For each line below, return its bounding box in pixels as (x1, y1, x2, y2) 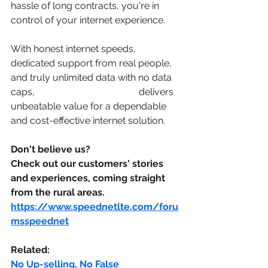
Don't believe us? (11, 143, 93, 155)
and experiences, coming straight (11, 172, 167, 184)
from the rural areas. (11, 186, 107, 198)
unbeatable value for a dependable (11, 100, 169, 112)
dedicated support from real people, (11, 57, 174, 69)
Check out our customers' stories (11, 157, 166, 169)
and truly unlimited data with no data (11, 71, 174, 83)
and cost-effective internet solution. (11, 114, 167, 126)
